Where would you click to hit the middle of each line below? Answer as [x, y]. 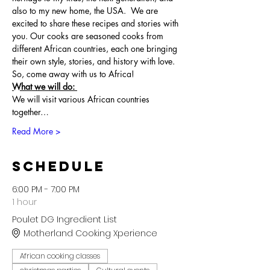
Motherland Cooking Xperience [90, 233]
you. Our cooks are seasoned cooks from [89, 36]
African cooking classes [60, 256]
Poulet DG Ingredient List [64, 219]
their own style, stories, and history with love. [95, 61]
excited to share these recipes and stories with [96, 23]
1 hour [24, 202]
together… [30, 112]
